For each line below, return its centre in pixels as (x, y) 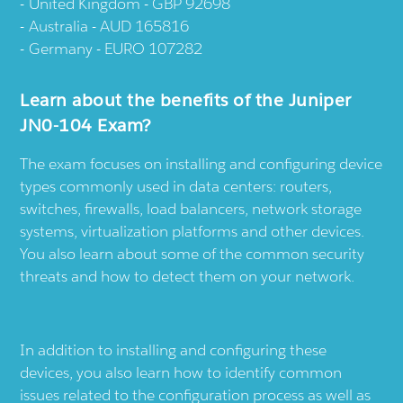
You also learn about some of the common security (193, 253)
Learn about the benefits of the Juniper (186, 99)
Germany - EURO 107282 (116, 48)
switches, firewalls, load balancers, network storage (191, 208)
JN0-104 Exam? (86, 125)
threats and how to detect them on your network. (188, 276)
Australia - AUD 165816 (109, 26)
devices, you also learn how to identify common (181, 372)
